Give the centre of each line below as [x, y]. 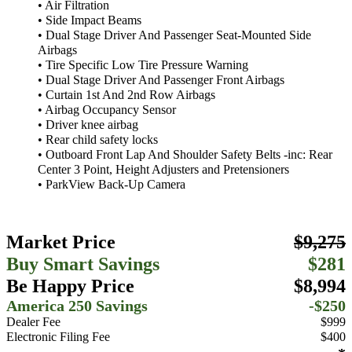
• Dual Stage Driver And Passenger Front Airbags [161, 81]
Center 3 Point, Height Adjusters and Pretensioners [163, 170]
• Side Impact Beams [90, 21]
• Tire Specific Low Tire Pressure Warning [143, 66]
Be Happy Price [70, 285]
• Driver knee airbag [88, 125]
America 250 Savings [77, 305]
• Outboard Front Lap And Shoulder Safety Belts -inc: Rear [185, 155]
